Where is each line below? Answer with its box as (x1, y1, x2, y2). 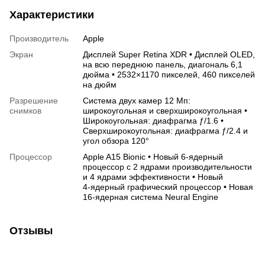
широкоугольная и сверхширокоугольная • (83, 106, 247, 116)
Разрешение (9, 96, 58, 106)
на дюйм (83, 80, 117, 90)
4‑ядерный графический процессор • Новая (83, 182, 253, 192)
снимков (9, 106, 41, 116)
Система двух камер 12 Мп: (83, 96, 190, 106)
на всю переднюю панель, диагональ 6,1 (83, 60, 243, 70)
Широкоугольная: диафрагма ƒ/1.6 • (83, 116, 224, 126)
